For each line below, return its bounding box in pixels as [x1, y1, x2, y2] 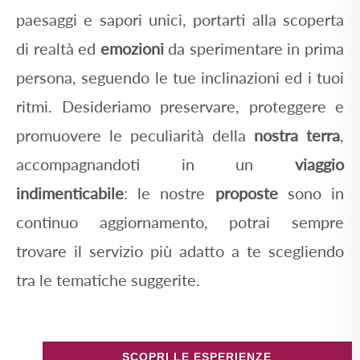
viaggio [295, 153, 344, 174]
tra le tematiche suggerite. [16, 269, 200, 289]
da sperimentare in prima [163, 38, 345, 58]
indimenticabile [16, 182, 124, 202]
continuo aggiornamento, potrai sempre [16, 211, 344, 231]
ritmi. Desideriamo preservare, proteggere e [16, 96, 344, 116]
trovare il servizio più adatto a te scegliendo [16, 240, 344, 260]
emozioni [100, 38, 164, 58]
